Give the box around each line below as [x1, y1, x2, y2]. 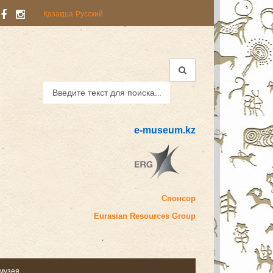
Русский [75, 10, 103, 18]
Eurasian [94, 211, 127, 221]
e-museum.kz [134, 125, 196, 135]
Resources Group [130, 211, 196, 221]
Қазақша [43, 10, 73, 18]
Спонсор [161, 194, 196, 203]
